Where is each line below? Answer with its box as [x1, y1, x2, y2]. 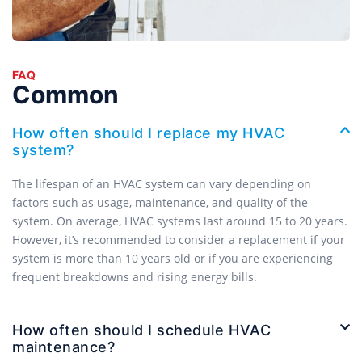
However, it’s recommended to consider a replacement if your [12, 231, 345, 247]
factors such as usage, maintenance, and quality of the [12, 194, 308, 210]
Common [12, 79, 119, 109]
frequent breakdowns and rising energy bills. [12, 268, 257, 284]
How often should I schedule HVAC [12, 322, 271, 339]
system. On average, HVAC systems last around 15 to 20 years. [12, 213, 347, 229]
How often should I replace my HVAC [12, 124, 285, 141]
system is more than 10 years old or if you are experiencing [12, 250, 333, 266]
